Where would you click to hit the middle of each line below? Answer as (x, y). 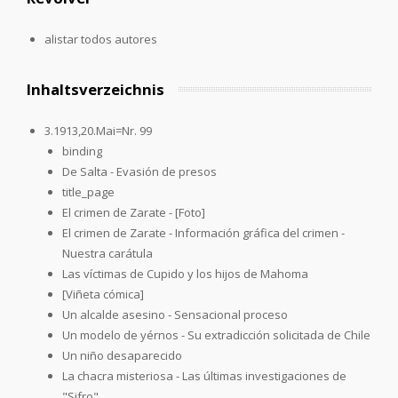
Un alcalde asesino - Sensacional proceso (175, 314)
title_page (88, 191)
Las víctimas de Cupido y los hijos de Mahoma (185, 273)
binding (82, 151)
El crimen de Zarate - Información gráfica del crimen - (203, 232)
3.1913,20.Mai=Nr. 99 (98, 130)
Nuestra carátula (107, 253)
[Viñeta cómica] (103, 294)
